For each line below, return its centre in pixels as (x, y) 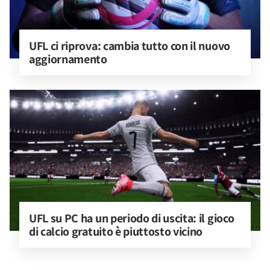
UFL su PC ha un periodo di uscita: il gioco (133, 218)
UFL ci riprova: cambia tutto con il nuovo (131, 46)
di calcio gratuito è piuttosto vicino (116, 231)
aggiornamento (68, 59)
